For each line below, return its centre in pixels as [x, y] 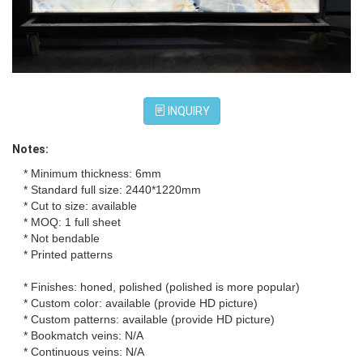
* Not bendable [62, 238]
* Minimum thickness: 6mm [92, 173]
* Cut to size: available [80, 205]
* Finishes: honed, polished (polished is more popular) [162, 286]
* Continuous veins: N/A [84, 351]
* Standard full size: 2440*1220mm [112, 189]
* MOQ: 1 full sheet [72, 222]
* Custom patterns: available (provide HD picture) [149, 319]
